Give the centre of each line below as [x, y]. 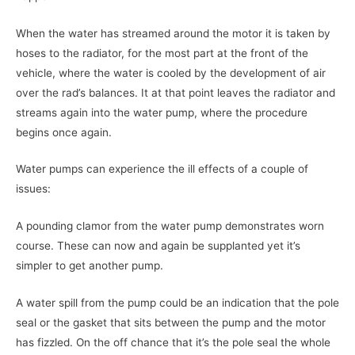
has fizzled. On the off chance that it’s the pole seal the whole [173, 343]
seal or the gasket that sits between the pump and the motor [171, 323]
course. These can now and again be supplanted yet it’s [158, 246]
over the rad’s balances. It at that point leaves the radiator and [176, 92]
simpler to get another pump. [90, 266]
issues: [33, 189]
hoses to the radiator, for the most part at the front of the [162, 53]
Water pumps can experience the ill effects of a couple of [162, 169]
